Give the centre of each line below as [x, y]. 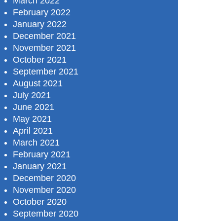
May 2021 [32, 119]
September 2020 [46, 214]
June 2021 [34, 107]
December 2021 [44, 36]
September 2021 [46, 72]
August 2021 [38, 84]
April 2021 [33, 131]
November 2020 [44, 190]
